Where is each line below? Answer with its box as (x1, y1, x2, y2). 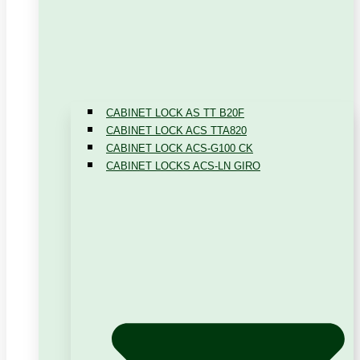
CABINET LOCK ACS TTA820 (106, 124, 247, 137)
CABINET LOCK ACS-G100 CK (106, 141, 253, 154)
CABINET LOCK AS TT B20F (106, 106, 244, 119)
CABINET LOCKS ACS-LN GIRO (106, 159, 260, 172)
